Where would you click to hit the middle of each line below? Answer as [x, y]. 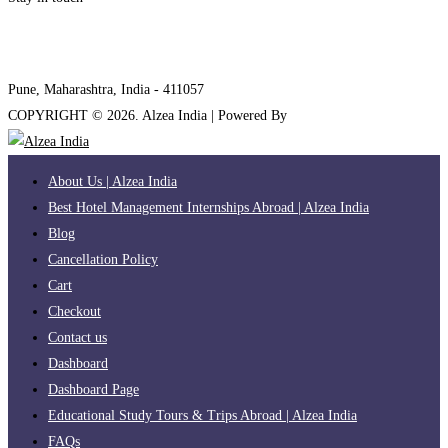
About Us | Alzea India [112, 181]
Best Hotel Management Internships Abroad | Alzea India [208, 207]
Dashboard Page [93, 389]
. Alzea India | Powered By [213, 115]
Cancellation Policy [103, 259]
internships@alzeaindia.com [87, 37]
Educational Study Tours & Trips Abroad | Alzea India [202, 415]
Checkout [74, 311]
